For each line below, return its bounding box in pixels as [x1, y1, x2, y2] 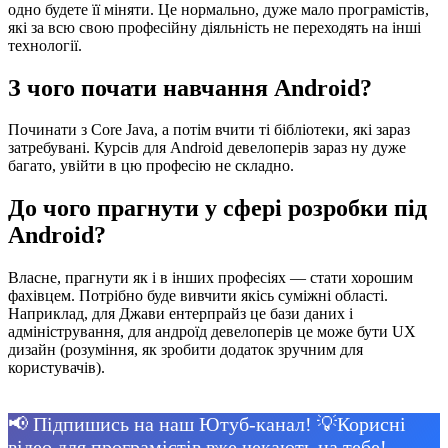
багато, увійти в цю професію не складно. [8, 157, 294, 175]
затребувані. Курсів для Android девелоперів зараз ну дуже [8, 139, 406, 157]
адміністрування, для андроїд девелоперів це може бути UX [8, 323, 416, 341]
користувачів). [8, 359, 105, 377]
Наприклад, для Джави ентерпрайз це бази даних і [8, 305, 353, 323]
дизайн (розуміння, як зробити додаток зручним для [8, 341, 363, 359]
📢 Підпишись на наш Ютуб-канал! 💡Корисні [8, 413, 406, 436]
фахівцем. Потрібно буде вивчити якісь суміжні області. [8, 287, 388, 305]
